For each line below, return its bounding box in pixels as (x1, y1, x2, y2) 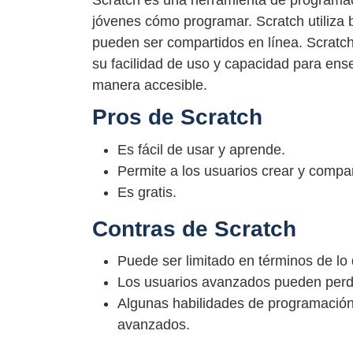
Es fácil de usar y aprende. (117, 141, 285, 158)
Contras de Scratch (92, 216, 296, 241)
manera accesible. (92, 77, 207, 94)
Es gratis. (117, 184, 176, 200)
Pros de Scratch (92, 105, 262, 130)
